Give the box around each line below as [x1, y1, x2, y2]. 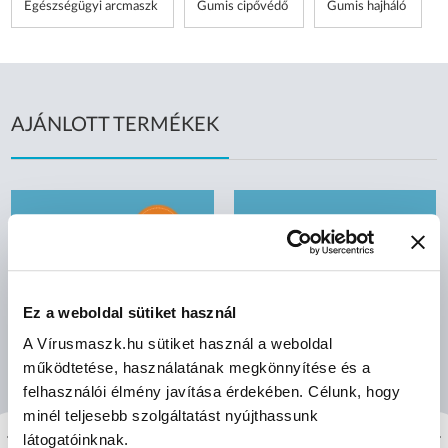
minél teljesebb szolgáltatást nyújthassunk [23, 407, 318, 425]
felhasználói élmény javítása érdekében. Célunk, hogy [23, 383, 400, 401]
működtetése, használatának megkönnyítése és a [23, 359, 371, 377]
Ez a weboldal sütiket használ [23, 303, 237, 321]
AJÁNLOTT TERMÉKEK [11, 114, 220, 135]
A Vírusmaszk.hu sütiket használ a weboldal [23, 335, 332, 353]
